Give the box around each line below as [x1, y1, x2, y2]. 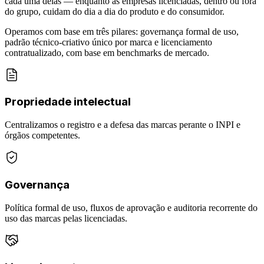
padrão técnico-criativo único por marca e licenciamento [5, 37, 212, 47]
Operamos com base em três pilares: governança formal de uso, [5, 26, 239, 37]
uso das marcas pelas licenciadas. [5, 213, 127, 223]
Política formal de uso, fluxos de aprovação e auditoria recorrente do [5, 202, 258, 213]
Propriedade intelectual [5, 95, 131, 109]
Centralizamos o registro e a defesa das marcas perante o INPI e [5, 120, 240, 130]
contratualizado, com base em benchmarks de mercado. [5, 47, 209, 58]
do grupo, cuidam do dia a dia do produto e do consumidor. [5, 6, 225, 16]
